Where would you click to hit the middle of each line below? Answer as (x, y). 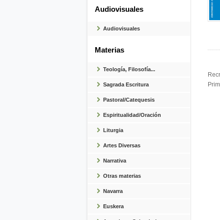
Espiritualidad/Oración (132, 115)
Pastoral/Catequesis (129, 100)
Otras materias (122, 176)
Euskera (114, 206)
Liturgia (113, 130)
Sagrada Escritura (126, 84)
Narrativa (115, 161)
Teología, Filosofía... (129, 69)
